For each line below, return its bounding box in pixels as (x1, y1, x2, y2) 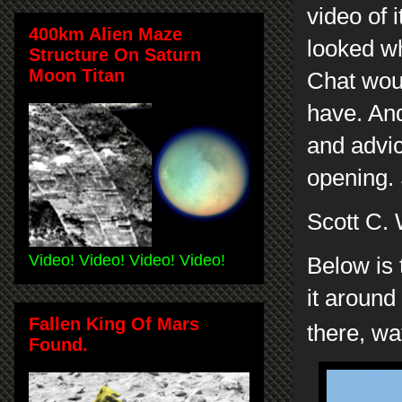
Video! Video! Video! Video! (29, 250, 225, 269)
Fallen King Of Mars (29, 313, 199, 334)
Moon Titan (29, 65, 125, 85)
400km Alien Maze (29, 23, 182, 44)
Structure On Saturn (29, 44, 201, 65)
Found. (29, 334, 88, 354)
